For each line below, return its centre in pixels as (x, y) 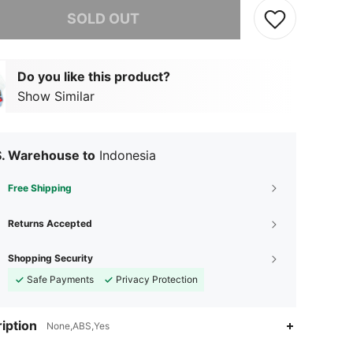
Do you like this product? (94, 76)
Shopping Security (50, 258)
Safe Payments (60, 279)
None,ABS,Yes (78, 326)
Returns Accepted (50, 223)
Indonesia (128, 155)
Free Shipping (40, 188)
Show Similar (56, 96)
